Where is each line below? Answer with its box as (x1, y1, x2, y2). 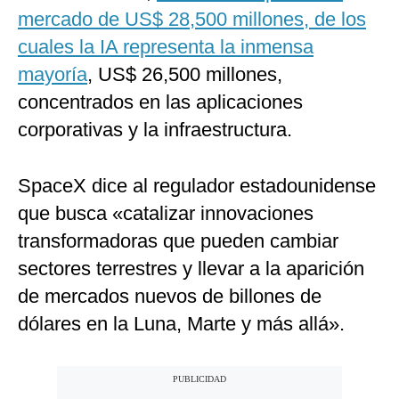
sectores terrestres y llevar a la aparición (18, 257, 364, 281)
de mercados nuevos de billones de (18, 285, 322, 308)
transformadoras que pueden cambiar (18, 230, 338, 253)
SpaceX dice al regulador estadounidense (18, 175, 376, 198)
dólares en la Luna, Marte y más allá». (18, 313, 345, 336)
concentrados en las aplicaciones (18, 91, 303, 114)
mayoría (18, 63, 87, 86)
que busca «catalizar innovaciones (18, 202, 313, 225)
